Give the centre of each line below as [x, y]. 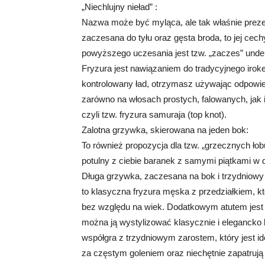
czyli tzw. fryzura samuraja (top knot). [154, 114]
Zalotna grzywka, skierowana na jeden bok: [165, 130]
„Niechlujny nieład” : [119, 7]
